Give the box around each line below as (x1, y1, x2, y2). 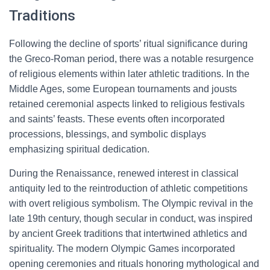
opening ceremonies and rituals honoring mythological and (9, 259, 259, 269)
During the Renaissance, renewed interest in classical (9, 168, 239, 178)
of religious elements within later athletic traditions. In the (9, 69, 250, 79)
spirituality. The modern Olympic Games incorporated (9, 243, 235, 254)
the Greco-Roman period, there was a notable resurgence (9, 54, 254, 64)
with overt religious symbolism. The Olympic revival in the (9, 198, 253, 209)
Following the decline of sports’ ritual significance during (9, 39, 248, 49)
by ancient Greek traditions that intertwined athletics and (9, 228, 247, 239)
